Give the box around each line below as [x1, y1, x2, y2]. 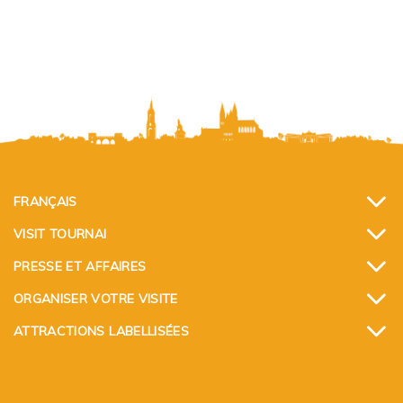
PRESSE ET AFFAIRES [13, 258, 147, 274]
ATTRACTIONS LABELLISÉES [13, 323, 190, 339]
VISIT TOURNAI [13, 226, 107, 242]
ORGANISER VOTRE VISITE [13, 291, 178, 307]
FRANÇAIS [13, 193, 77, 210]
